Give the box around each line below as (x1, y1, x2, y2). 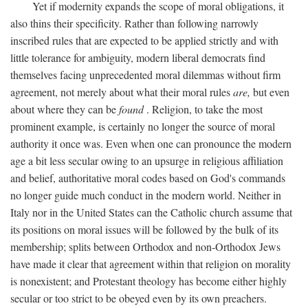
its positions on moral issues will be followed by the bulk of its (10, 221, 278, 236)
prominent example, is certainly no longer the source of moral (10, 118, 275, 133)
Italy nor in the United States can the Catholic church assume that (10, 204, 292, 219)
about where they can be (10, 101, 119, 116)
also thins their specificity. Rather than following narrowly (10, 15, 258, 30)
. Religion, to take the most (144, 101, 263, 116)
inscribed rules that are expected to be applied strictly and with (10, 32, 278, 47)
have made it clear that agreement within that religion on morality (10, 256, 291, 271)
